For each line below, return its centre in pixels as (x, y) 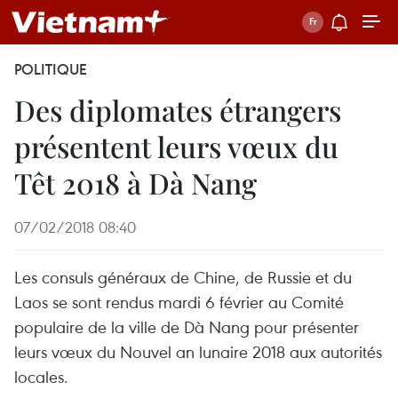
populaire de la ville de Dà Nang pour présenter (187, 326)
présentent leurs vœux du (176, 146)
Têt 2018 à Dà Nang (135, 183)
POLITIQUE (51, 69)
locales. (41, 376)
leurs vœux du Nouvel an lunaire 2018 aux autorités (198, 351)
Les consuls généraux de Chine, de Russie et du (183, 277)
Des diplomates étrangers (178, 110)
